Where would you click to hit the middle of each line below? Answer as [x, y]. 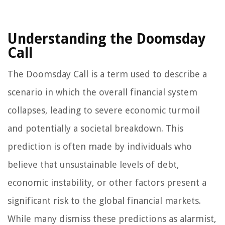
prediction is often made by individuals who [100, 147]
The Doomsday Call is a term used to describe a [107, 74]
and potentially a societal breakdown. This [95, 129]
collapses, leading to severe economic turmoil [104, 110]
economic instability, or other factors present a [107, 183]
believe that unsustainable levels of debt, [93, 165]
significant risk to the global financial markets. [104, 201]
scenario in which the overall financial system [102, 92]
